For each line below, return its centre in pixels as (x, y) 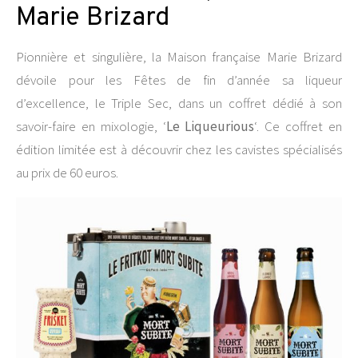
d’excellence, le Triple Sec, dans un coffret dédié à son (179, 103)
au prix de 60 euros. (67, 173)
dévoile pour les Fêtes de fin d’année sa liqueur (179, 80)
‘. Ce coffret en (298, 126)
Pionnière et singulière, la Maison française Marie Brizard (179, 57)
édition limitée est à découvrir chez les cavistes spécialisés (179, 149)
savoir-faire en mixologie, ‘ (91, 126)
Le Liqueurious (210, 126)
